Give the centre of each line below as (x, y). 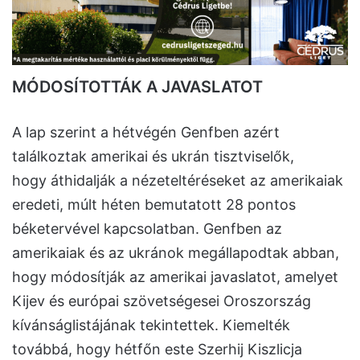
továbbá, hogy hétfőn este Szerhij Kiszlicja (157, 349)
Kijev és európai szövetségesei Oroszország (162, 301)
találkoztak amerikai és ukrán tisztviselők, (153, 156)
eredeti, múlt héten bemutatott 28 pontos (154, 204)
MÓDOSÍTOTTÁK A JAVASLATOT (137, 86)
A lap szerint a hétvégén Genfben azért (146, 132)
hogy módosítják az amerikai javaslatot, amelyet (175, 276)
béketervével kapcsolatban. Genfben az (147, 228)
